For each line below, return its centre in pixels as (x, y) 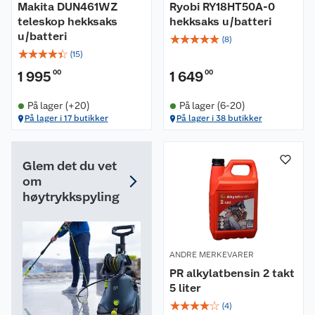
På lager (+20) (58, 105)
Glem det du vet (70, 166)
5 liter (185, 288)
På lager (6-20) (212, 105)
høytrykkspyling (71, 197)
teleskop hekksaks (67, 21)
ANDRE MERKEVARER (212, 255)
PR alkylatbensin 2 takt (232, 273)
